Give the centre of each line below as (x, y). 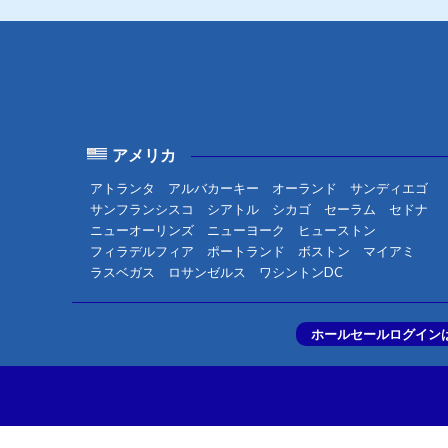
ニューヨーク (245, 230)
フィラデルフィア (141, 251)
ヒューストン (336, 230)
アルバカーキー (213, 188)
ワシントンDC (300, 272)
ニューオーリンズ (141, 230)
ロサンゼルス (206, 272)
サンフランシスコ (141, 209)
